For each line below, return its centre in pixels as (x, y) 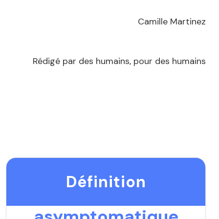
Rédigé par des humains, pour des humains (119, 61)
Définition (106, 182)
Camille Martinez (172, 22)
